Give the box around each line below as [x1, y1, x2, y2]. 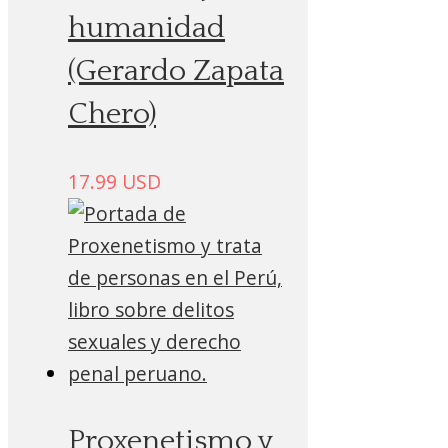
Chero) [68, 98, 156, 132]
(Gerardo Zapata [68, 55, 284, 89]
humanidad [68, 12, 225, 46]
